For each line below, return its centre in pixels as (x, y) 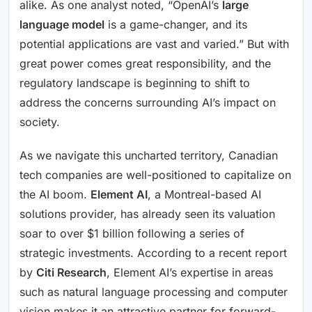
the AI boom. (55, 194)
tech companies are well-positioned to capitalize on (155, 174)
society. (40, 122)
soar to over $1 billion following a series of (132, 233)
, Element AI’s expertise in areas (190, 272)
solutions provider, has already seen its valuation (147, 213)
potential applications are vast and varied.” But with (154, 44)
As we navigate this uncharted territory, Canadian (149, 155)
